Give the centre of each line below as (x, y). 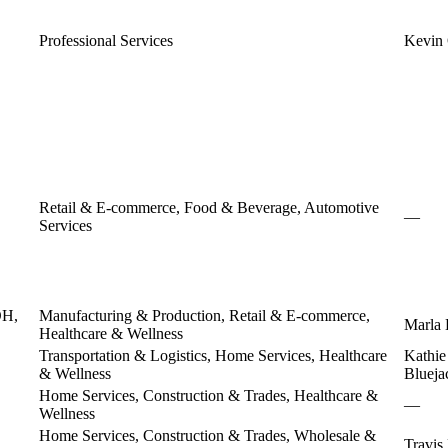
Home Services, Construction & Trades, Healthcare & (208, 395)
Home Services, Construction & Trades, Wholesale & (207, 435)
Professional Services (106, 40)
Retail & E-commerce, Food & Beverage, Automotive (209, 207)
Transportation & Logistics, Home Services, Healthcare (213, 355)
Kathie (425, 355)
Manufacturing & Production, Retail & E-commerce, (204, 315)
